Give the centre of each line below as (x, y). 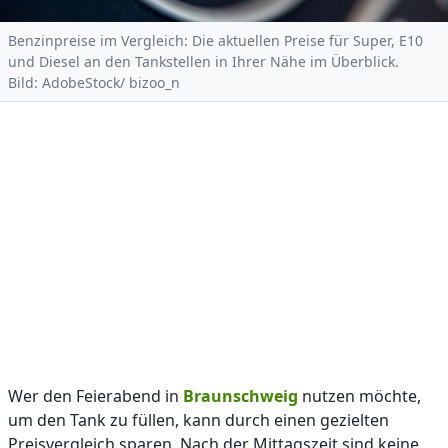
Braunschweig (240, 396)
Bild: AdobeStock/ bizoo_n (94, 82)
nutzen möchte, (359, 396)
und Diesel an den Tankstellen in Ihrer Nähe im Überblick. (203, 61)
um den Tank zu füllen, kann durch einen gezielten (198, 420)
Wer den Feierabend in (95, 396)
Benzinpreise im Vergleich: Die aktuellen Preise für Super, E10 (215, 40)
